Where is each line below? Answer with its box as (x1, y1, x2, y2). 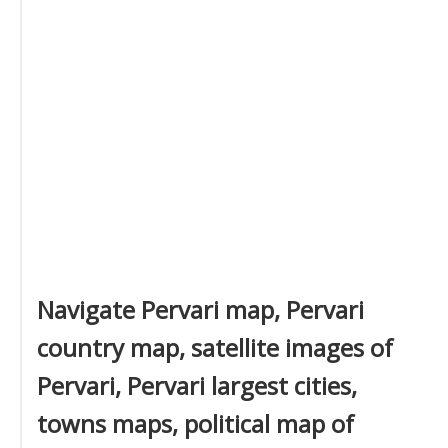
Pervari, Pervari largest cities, (37, 369, 357, 402)
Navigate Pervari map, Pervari (37, 293, 364, 326)
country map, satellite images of (37, 331, 393, 364)
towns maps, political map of (37, 407, 354, 440)
